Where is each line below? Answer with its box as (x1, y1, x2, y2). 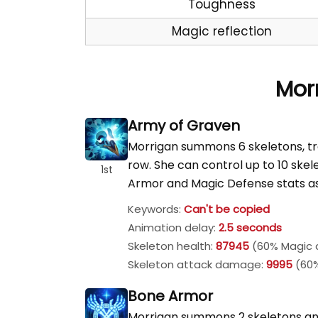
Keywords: (128, 202, 184, 216)
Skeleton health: (128, 238, 216, 253)
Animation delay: (128, 220, 219, 235)
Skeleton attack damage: (128, 257, 266, 272)
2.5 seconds (219, 220, 282, 235)
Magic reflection (172, 23, 272, 40)
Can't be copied (184, 202, 270, 216)
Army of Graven (128, 116, 240, 136)
